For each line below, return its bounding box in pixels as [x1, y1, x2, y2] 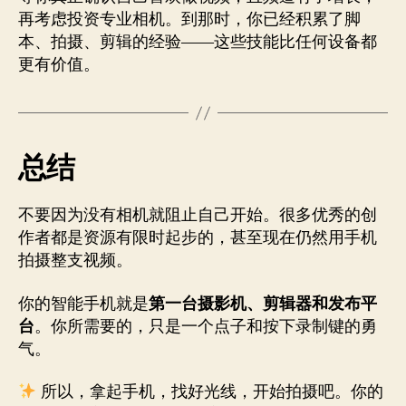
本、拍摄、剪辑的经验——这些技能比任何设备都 [18, 32, 377, 53]
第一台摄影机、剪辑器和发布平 [149, 293, 377, 314]
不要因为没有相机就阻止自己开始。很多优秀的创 [18, 205, 377, 227]
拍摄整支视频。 [18, 250, 132, 272]
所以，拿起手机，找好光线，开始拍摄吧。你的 [36, 382, 383, 403]
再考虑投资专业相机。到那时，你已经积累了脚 [18, 9, 361, 31]
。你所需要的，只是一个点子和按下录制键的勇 [34, 315, 377, 337]
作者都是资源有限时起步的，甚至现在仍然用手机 [18, 227, 377, 249]
